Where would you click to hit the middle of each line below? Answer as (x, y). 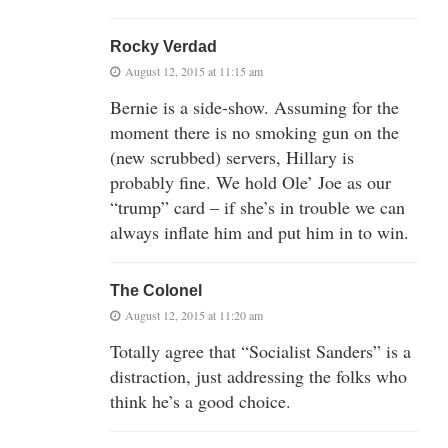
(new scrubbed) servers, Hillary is (232, 156)
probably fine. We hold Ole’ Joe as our (250, 181)
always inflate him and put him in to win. (259, 231)
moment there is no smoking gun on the (254, 131)
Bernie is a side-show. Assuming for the (254, 106)
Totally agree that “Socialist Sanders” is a (260, 350)
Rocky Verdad (163, 46)
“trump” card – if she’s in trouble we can (257, 206)
